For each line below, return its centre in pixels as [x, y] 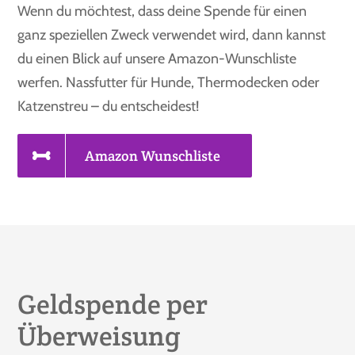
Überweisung [99, 336]
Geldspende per [113, 304]
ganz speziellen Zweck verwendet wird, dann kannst [172, 34]
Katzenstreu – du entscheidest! [109, 106]
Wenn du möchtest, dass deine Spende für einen [162, 11]
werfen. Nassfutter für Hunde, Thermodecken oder [169, 82]
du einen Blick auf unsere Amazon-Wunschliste [157, 58]
